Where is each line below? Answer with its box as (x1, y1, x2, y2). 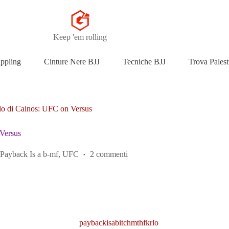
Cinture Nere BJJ (44, 57, 100, 66)
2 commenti (90, 149, 128, 158)
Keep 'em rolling (53, 33, 107, 42)
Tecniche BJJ (123, 57, 166, 66)
